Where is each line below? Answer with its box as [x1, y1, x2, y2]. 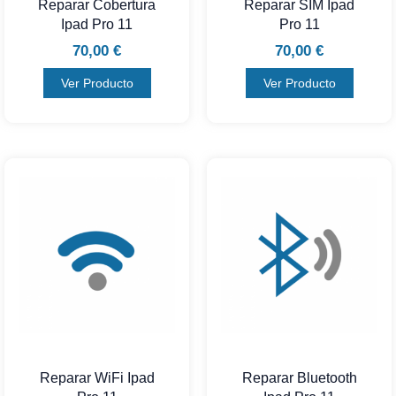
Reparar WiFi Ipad [39, 369, 155, 385]
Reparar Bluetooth [241, 369, 357, 385]
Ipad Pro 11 [61, 16, 133, 32]
